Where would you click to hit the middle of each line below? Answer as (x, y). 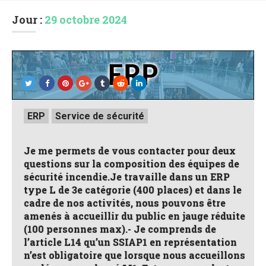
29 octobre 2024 (86, 20)
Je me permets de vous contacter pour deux (130, 151)
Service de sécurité (100, 116)
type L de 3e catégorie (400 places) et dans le (133, 190)
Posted (33, 112)
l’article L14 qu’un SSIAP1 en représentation (130, 242)
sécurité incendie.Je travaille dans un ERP (127, 177)
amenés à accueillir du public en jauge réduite (134, 216)
